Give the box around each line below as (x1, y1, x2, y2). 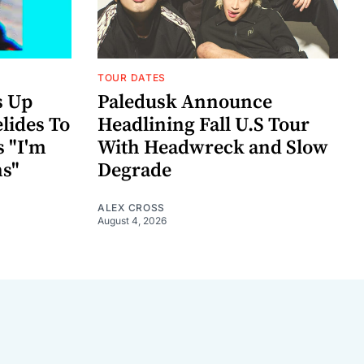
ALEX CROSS (97, 201, 165, 214)
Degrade (97, 158, 171, 184)
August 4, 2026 (97, 214, 167, 227)
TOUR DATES (97, 71, 166, 84)
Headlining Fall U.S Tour (97, 113, 310, 138)
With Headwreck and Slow (97, 136, 328, 161)
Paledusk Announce (97, 90, 272, 115)
